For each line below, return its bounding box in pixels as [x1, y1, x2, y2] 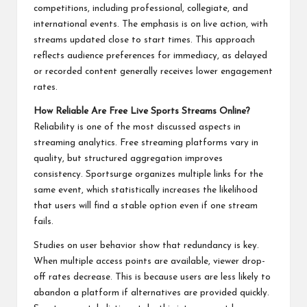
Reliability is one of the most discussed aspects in [34, 122, 241, 132]
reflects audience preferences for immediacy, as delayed [34, 51, 267, 60]
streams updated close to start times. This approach [34, 35, 255, 45]
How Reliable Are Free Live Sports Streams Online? [34, 106, 250, 116]
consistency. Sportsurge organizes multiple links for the [34, 169, 263, 179]
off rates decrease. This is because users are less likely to [34, 272, 271, 282]
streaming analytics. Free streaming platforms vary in [34, 138, 258, 147]
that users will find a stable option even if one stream [34, 201, 258, 210]
